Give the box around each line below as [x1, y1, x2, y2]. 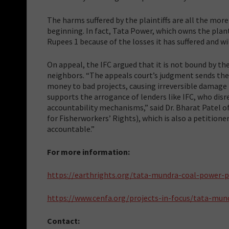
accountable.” [47, 123, 95, 134]
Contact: [47, 215, 80, 226]
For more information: [47, 146, 130, 157]
